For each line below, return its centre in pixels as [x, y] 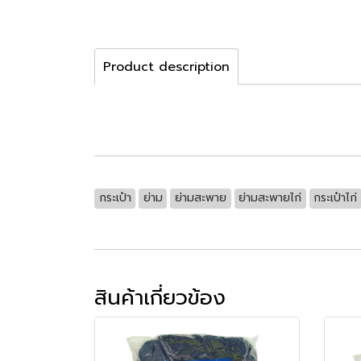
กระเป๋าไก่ [336, 198]
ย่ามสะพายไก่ [270, 198]
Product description [166, 67]
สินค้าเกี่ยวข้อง [160, 298]
